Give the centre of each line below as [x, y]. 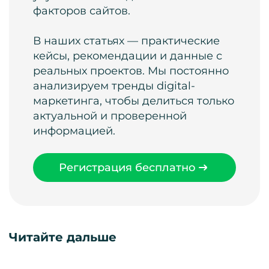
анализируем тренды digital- [114, 86]
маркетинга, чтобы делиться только [134, 101]
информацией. [74, 131]
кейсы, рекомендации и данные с [128, 56]
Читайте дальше [63, 237]
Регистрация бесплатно [127, 167]
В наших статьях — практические [126, 41]
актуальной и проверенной [110, 116]
